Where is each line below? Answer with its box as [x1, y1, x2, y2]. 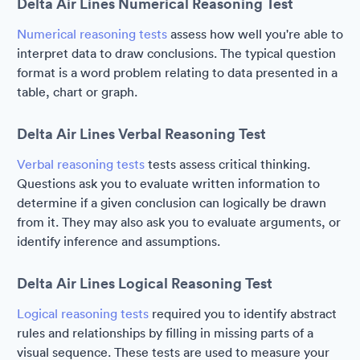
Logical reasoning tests [17, 305, 149, 321]
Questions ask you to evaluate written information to [17, 175, 320, 191]
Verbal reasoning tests [17, 156, 145, 172]
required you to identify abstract [149, 305, 337, 321]
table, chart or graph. [17, 84, 137, 100]
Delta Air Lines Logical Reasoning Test [17, 273, 272, 292]
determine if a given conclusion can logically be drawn [17, 194, 326, 211]
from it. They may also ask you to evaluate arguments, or [17, 214, 341, 230]
